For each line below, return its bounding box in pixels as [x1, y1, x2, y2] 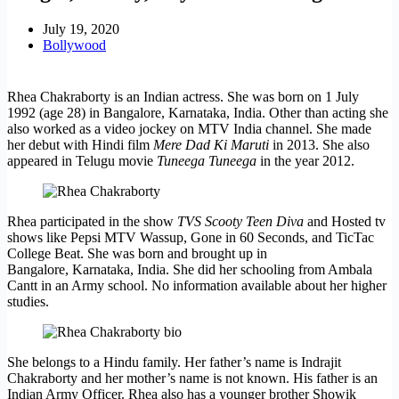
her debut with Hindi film [7, 136, 153, 152]
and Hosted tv [304, 213, 386, 229]
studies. [7, 293, 49, 309]
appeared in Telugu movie [7, 152, 157, 168]
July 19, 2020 [43, 20, 119, 37]
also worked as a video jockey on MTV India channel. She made [7, 120, 371, 136]
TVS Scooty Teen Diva [177, 213, 304, 229]
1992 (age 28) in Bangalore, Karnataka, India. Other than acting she [7, 104, 388, 120]
